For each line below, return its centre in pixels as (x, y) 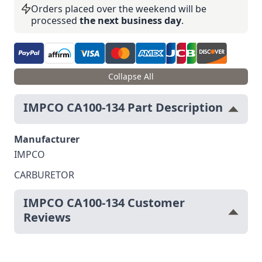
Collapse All (131, 76)
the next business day (130, 20)
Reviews (47, 217)
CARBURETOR (44, 175)
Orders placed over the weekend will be (119, 9)
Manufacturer (47, 139)
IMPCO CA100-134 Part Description (123, 107)
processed (55, 20)
